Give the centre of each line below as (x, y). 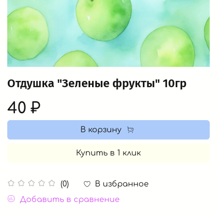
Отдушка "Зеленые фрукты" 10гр (97, 83)
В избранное (122, 184)
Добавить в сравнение (70, 200)
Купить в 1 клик (108, 153)
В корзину (101, 130)
